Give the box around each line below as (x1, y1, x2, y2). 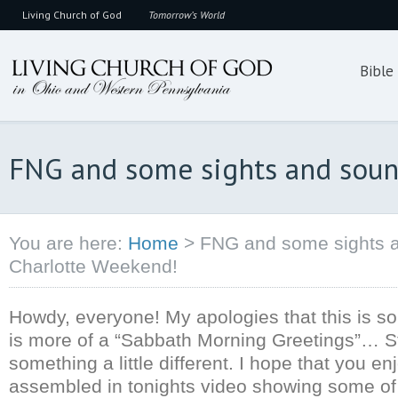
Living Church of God (22, 8, 122, 21)
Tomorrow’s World (148, 8, 225, 21)
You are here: (9, 233, 123, 253)
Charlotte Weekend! (9, 256, 178, 276)
